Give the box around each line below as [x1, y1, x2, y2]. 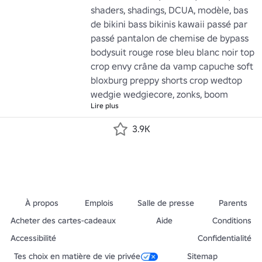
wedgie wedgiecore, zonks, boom [91, 88, 228, 100]
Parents [218, 198, 247, 208]
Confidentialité [198, 233, 251, 243]
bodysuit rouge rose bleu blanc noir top [91, 46, 254, 58]
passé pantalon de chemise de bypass [91, 32, 249, 44]
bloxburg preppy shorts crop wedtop [91, 74, 242, 86]
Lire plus [91, 101, 119, 110]
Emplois [84, 198, 113, 208]
